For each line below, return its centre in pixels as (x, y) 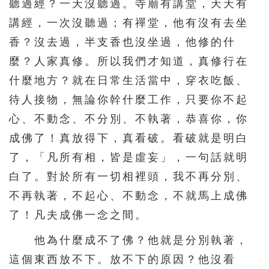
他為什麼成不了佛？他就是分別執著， (129, 240)
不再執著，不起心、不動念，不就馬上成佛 (129, 196)
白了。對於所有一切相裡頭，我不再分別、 (129, 177)
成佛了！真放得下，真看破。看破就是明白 (129, 138)
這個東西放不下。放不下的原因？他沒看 (122, 260)
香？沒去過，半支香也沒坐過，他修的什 (122, 42)
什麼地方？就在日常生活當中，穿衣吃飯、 (129, 81)
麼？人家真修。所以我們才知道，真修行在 (129, 62)
